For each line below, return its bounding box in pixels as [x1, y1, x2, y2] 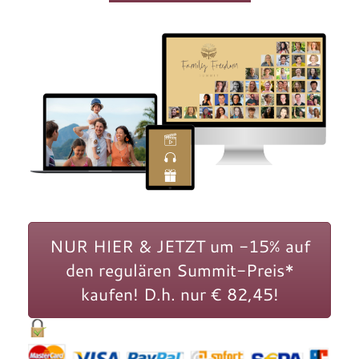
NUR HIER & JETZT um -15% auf [49, 233, 310, 258]
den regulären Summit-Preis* [65, 257, 294, 282]
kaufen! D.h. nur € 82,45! [80, 281, 279, 306]
